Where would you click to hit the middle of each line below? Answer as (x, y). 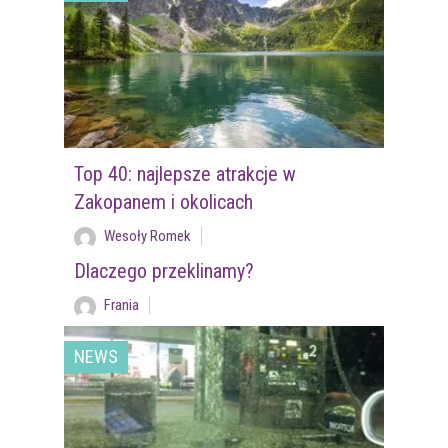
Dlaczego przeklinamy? (163, 271)
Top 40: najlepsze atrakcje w (184, 174)
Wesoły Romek (147, 236)
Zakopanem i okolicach (163, 202)
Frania (121, 305)
